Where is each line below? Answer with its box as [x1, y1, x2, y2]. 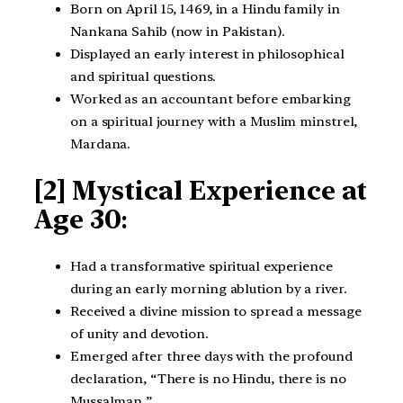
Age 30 [34, 204, 121, 236]
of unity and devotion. [70, 325, 209, 342]
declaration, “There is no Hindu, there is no [70, 370, 346, 387]
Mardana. [70, 135, 131, 152]
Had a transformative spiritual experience [70, 257, 333, 274]
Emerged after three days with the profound [70, 347, 353, 364]
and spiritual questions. [70, 67, 216, 85]
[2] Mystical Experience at [34, 175, 368, 207]
